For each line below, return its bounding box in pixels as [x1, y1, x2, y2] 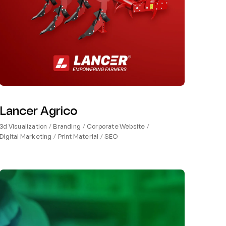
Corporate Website [87, 124, 145, 131]
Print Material [58, 134, 99, 141]
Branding [53, 124, 81, 131]
